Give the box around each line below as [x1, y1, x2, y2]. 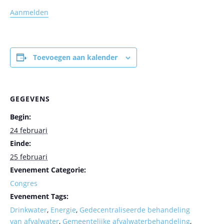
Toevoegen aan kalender [33, 52, 117, 62]
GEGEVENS [10, 94, 50, 104]
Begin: [10, 112, 31, 122]
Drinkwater [10, 205, 47, 215]
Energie [50, 205, 76, 215]
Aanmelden [10, 7, 48, 17]
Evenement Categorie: [10, 165, 86, 175]
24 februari [10, 125, 47, 135]
